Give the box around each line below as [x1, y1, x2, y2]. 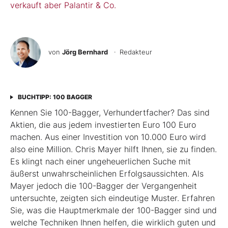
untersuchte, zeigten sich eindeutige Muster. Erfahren [10, 192, 215, 203]
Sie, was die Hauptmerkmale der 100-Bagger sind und [10, 205, 217, 215]
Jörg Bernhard [62, 47, 108, 56]
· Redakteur [110, 47, 152, 56]
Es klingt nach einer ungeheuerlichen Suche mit [10, 156, 191, 166]
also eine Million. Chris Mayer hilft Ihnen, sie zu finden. [10, 144, 217, 154]
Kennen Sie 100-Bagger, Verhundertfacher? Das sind [10, 107, 210, 118]
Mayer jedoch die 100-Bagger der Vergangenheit [10, 180, 197, 191]
